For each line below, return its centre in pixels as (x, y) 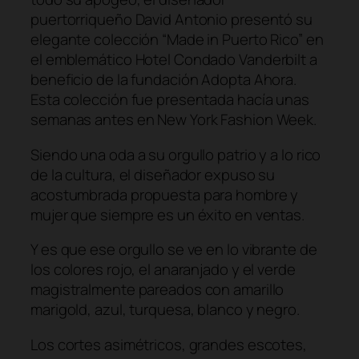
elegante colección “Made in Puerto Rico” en (177, 40)
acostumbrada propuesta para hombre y (165, 194)
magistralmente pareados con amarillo (157, 290)
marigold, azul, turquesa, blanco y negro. (165, 310)
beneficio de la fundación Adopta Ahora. (164, 80)
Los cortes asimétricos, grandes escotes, (169, 344)
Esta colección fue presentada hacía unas (170, 100)
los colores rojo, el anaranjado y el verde (163, 270)
